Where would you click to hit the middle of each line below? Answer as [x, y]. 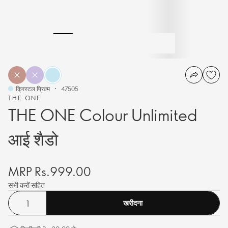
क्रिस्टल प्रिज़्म [33, 89]
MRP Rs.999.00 [50, 171]
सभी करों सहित [26, 185]
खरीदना [133, 203]
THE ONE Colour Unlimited [103, 115]
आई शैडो [33, 139]
